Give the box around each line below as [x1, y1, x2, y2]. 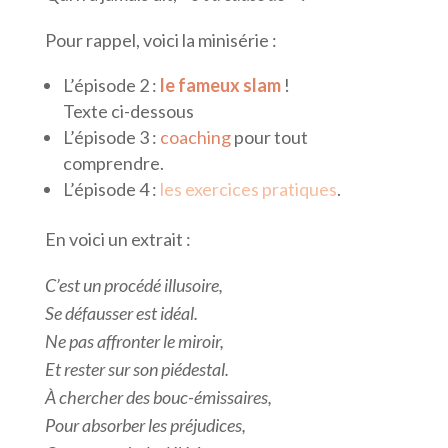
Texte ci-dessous [62, 100, 194, 123]
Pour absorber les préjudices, [44, 414, 246, 437]
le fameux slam [159, 74, 281, 97]
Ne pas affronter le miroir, [44, 330, 224, 353]
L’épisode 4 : [62, 178, 160, 201]
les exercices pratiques [159, 178, 337, 201]
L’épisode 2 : [62, 74, 157, 97]
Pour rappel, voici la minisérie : [44, 29, 277, 52]
